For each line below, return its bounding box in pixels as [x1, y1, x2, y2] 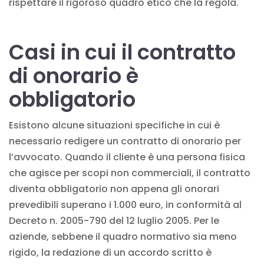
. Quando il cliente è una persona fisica [60, 150, 245, 164]
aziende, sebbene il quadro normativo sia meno [9, 229, 237, 243]
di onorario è [9, 61, 138, 90]
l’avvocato [9, 150, 60, 164]
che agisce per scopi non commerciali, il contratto [9, 166, 250, 180]
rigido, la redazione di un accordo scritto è [9, 245, 212, 259]
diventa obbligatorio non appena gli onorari [9, 181, 219, 196]
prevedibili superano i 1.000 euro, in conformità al [9, 197, 242, 212]
